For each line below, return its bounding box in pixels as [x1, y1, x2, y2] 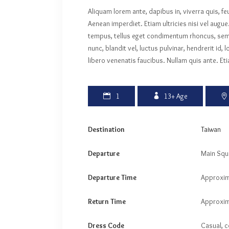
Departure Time [88, 173, 136, 182]
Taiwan [201, 125, 221, 134]
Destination [88, 125, 125, 134]
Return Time [88, 197, 126, 206]
